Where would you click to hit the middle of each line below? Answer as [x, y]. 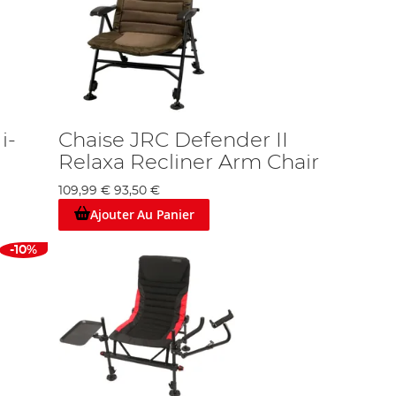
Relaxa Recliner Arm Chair [189, 162]
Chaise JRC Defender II [174, 140]
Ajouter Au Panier [142, 214]
